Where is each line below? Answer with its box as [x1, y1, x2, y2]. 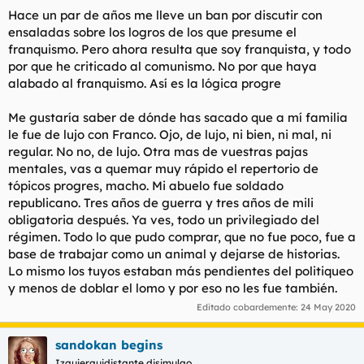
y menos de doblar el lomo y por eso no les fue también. [8, 280, 337, 296]
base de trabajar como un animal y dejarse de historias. [8, 246, 340, 262]
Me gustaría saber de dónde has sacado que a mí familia [8, 110, 348, 125]
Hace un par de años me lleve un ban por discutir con [8, 7, 323, 23]
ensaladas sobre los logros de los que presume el [8, 24, 297, 40]
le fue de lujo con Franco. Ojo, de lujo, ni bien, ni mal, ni [8, 127, 331, 142]
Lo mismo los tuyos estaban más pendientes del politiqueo [8, 263, 353, 279]
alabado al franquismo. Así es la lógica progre [8, 76, 281, 91]
